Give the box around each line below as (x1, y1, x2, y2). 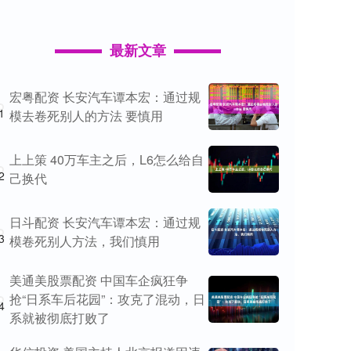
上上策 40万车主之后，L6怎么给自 (9, 150, 204, 169)
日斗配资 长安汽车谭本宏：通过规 (9, 213, 201, 232)
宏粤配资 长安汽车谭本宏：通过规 (9, 88, 201, 107)
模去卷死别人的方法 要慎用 (9, 107, 163, 125)
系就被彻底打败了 (9, 309, 110, 327)
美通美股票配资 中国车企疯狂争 (9, 271, 188, 290)
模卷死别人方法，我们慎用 (9, 232, 160, 251)
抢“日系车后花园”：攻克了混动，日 (9, 290, 205, 309)
